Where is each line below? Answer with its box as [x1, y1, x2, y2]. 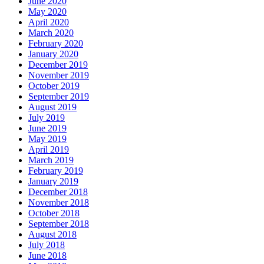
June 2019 [28, 123, 67, 134]
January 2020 [28, 49, 78, 60]
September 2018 [28, 219, 89, 229]
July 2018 [28, 240, 65, 250]
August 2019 [28, 102, 77, 113]
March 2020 [28, 28, 74, 38]
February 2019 [28, 166, 83, 176]
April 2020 [28, 17, 69, 28]
